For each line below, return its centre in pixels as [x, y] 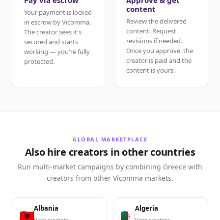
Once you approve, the [160, 51]
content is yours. [151, 70]
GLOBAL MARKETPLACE [110, 139]
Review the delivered [156, 21]
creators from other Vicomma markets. [110, 178]
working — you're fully [57, 52]
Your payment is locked [58, 13]
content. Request [151, 31]
